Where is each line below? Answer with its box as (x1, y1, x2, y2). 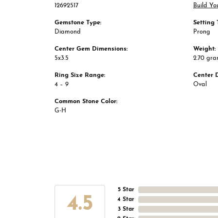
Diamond (54, 29, 81, 36)
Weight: (193, 46, 216, 53)
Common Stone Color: (54, 98, 117, 105)
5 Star (118, 187, 134, 193)
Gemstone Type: (54, 19, 101, 26)
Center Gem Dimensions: (54, 46, 127, 53)
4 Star (117, 197, 134, 203)
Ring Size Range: (54, 72, 105, 79)
